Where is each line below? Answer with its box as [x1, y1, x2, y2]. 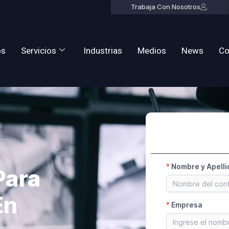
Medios [138, 44, 167, 57]
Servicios [21, 44, 57, 57]
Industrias [83, 44, 123, 57]
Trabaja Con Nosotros [130, 3, 200, 11]
